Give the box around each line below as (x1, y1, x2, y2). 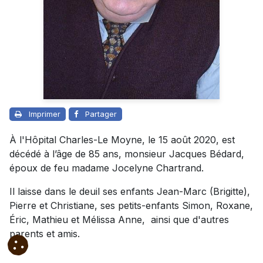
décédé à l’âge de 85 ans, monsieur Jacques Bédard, (9, 147, 244, 160)
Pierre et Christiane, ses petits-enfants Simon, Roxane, (9, 199, 253, 211)
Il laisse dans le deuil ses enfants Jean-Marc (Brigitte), (9, 185, 250, 197)
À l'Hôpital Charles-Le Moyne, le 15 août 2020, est (9, 133, 235, 146)
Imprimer (29, 109, 60, 119)
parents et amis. (9, 227, 80, 240)
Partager (85, 109, 117, 119)
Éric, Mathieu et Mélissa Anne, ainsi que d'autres (9, 213, 229, 225)
